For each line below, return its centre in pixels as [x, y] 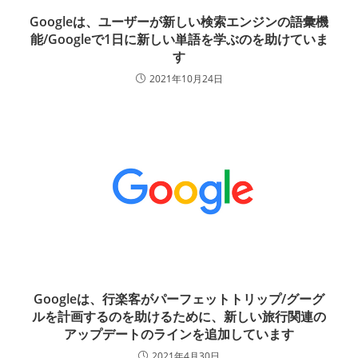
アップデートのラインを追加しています [179, 334]
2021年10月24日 [186, 79]
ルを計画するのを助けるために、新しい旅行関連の [179, 317]
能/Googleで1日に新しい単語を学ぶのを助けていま [179, 40]
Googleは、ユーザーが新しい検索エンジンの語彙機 [179, 22]
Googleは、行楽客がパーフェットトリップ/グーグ [179, 299]
